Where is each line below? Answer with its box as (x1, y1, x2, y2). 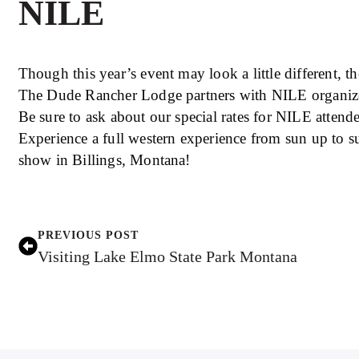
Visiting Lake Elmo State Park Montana (37, 247, 298, 265)
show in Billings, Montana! (18, 151, 191, 169)
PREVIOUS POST (37, 228, 139, 241)
